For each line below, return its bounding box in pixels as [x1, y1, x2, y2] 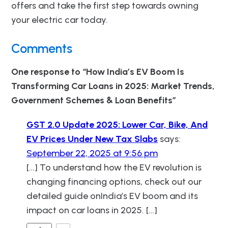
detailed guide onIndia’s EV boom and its [26, 190, 198, 202]
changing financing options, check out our [26, 176, 202, 187]
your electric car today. [11, 14, 108, 25]
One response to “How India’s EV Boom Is [11, 66, 184, 77]
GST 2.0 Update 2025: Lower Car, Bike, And [26, 119, 208, 130]
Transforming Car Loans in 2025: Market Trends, [11, 80, 215, 92]
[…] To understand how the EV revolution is [26, 161, 202, 173]
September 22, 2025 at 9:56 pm [26, 147, 158, 159]
